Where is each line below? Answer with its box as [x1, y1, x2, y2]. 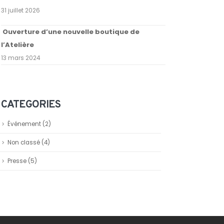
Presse [7, 157, 27, 165]
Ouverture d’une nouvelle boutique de [2, 26, 140, 36]
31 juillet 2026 [1, 6, 40, 14]
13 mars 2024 [1, 54, 40, 62]
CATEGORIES [1, 98, 60, 112]
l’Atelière [1, 40, 34, 50]
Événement [7, 120, 41, 128]
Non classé [7, 138, 40, 147]
